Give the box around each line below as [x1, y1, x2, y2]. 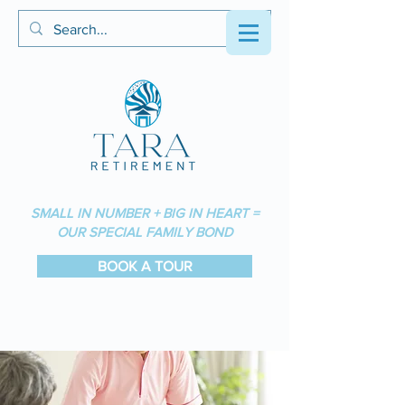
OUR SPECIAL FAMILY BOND [56, 224, 233, 240]
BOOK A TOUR [97, 259, 193, 274]
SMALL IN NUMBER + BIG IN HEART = [31, 205, 259, 221]
